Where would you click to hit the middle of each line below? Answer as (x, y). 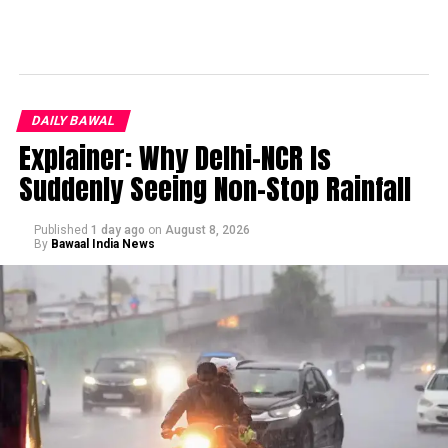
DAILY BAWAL (73, 120)
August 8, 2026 (207, 229)
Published (60, 229)
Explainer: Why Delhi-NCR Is (174, 157)
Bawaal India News (102, 243)
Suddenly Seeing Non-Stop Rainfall (214, 188)
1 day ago (117, 229)
